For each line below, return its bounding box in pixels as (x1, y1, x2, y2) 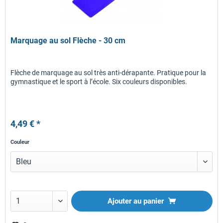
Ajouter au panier (108, 196, 164, 206)
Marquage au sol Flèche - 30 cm (10, 35, 126, 45)
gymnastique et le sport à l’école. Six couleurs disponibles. (10, 77, 188, 86)
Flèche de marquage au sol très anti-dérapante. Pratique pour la (10, 68, 207, 77)
